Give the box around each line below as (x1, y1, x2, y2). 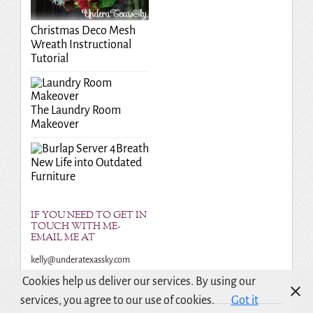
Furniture (30, 170, 75, 183)
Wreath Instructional (30, 38, 131, 51)
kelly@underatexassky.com (30, 254, 130, 265)
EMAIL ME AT (30, 231, 95, 245)
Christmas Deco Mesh (30, 24, 136, 37)
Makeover (30, 117, 79, 131)
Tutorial (30, 52, 68, 65)
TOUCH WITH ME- (30, 219, 121, 233)
